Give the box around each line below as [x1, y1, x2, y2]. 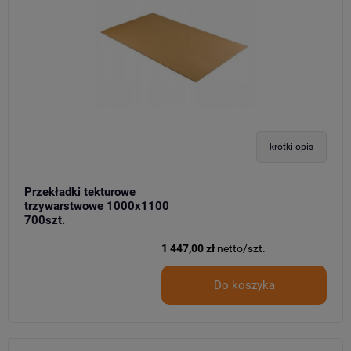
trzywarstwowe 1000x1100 [24, 198, 169, 213]
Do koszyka [213, 277, 275, 292]
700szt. [24, 212, 65, 227]
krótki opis [270, 141, 313, 153]
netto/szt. [217, 241, 266, 255]
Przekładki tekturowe [24, 184, 136, 199]
